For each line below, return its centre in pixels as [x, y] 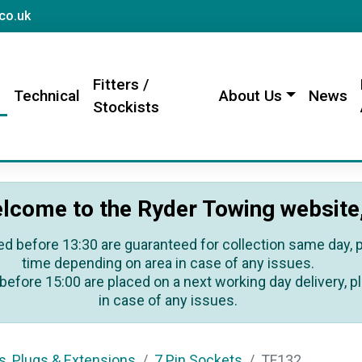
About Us [251, 96]
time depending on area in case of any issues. [168, 263]
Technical [46, 96]
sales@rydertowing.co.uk [105, 15]
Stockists [126, 107]
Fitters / [120, 84]
